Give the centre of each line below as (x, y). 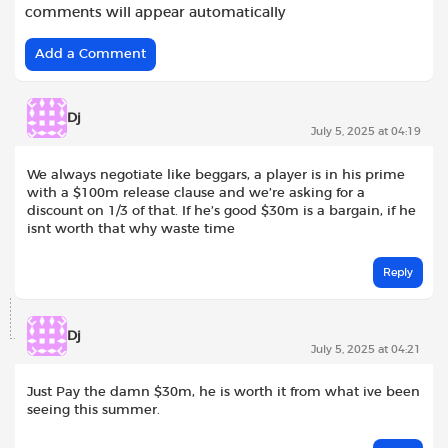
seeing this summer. (93, 410)
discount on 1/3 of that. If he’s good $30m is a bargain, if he (221, 210)
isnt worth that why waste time (131, 228)
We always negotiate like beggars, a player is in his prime (216, 174)
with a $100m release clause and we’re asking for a (196, 192)
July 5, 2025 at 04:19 (366, 132)
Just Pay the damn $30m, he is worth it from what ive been (223, 392)
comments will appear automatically (155, 13)
